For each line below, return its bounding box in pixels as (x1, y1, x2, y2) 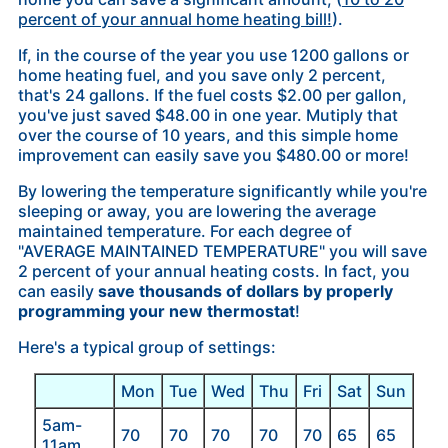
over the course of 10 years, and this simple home (17, 124, 398, 145)
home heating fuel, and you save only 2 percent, (17, 64, 386, 85)
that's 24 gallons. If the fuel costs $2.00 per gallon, (17, 84, 407, 105)
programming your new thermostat (17, 300, 295, 321)
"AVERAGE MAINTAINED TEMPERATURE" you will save (17, 240, 427, 261)
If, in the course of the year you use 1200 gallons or (17, 44, 409, 65)
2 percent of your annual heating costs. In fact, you (17, 260, 410, 281)
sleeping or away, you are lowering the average (17, 200, 376, 221)
